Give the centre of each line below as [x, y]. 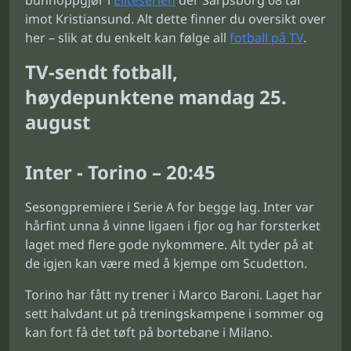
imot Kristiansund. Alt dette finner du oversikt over [175, 19]
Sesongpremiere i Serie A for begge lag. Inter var [170, 207]
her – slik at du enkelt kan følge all [127, 38]
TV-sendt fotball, [101, 72]
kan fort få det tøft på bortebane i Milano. [149, 332]
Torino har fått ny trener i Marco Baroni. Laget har [174, 295]
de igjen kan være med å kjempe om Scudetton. [166, 263]
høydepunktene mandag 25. [156, 97]
